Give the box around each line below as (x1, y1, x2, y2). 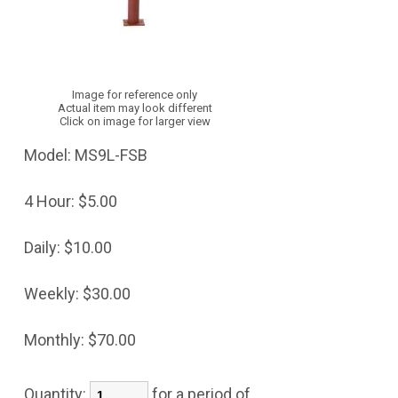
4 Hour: (23, 192, 75, 211)
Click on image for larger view (59, 115, 211, 128)
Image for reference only (72, 88, 198, 101)
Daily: (23, 238, 60, 257)
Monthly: (23, 330, 84, 349)
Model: (23, 146, 71, 164)
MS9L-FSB (74, 146, 147, 164)
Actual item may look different (57, 101, 212, 115)
